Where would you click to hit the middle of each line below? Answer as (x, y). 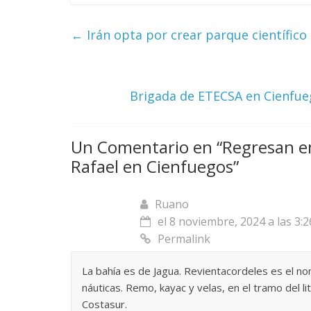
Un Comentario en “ (146, 147)
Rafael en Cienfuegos (152, 167)
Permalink (184, 239)
